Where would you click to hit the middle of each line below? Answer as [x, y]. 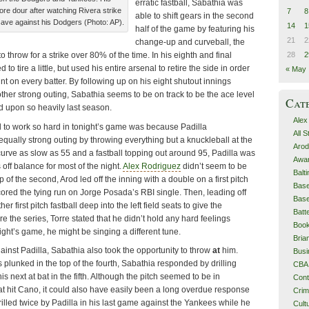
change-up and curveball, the [190, 42]
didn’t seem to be [214, 166]
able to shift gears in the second [195, 16]
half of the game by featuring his [195, 29]
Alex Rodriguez [152, 166]
